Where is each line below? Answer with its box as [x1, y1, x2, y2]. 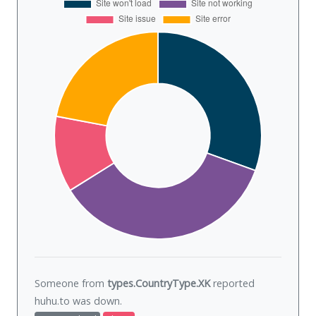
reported [210, 276, 255, 291]
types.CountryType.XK [107, 276, 210, 291]
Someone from [35, 276, 107, 291]
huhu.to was [35, 294, 94, 308]
